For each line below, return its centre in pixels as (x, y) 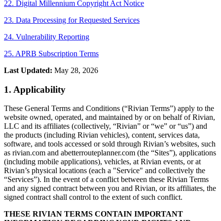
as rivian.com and (32, 153)
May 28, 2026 (75, 70)
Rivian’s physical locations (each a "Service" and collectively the (105, 171)
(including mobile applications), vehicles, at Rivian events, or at (102, 162)
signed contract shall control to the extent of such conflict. (93, 197)
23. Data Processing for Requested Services (72, 20)
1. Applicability (35, 89)
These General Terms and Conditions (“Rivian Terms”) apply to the (109, 109)
